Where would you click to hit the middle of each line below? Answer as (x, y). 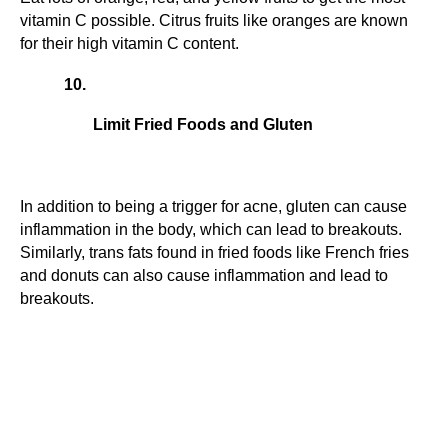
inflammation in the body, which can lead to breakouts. (211, 229)
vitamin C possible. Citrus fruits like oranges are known (214, 20)
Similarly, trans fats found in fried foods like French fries (214, 252)
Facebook (65, 422)
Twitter (131, 422)
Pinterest (201, 422)
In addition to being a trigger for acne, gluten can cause (213, 206)
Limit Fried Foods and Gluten (203, 124)
